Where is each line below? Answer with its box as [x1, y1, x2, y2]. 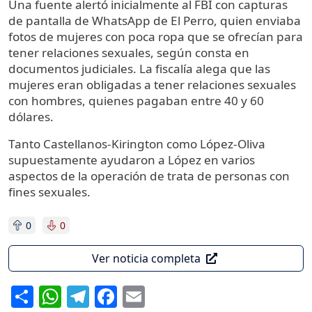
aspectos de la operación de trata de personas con [8, 168, 290, 185]
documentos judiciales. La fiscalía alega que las [8, 61, 270, 77]
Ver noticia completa [92, 251, 201, 267]
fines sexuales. [8, 184, 91, 201]
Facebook [117, 279, 217, 309]
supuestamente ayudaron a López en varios [8, 152, 255, 169]
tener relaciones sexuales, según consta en [8, 45, 249, 61]
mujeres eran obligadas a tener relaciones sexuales [8, 77, 296, 93]
